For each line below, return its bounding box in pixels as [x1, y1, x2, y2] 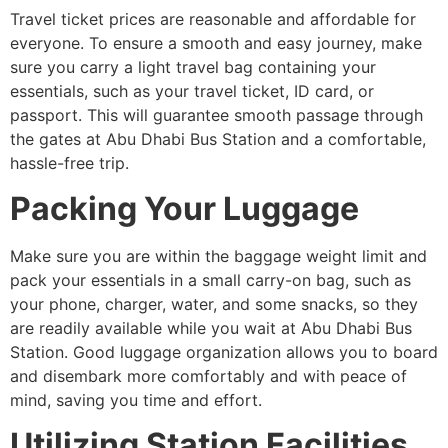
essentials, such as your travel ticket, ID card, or [10, 81, 374, 102]
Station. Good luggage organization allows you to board [10, 341, 438, 362]
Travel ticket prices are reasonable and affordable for [10, 9, 416, 30]
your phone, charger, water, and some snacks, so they [10, 293, 418, 314]
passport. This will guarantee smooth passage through [10, 105, 423, 126]
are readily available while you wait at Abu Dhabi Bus [10, 317, 412, 338]
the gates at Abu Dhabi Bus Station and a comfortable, [10, 129, 426, 150]
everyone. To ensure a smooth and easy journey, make [10, 33, 422, 54]
